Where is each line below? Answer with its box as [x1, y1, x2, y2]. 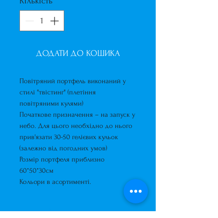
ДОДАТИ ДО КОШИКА [36, 49, 120, 58]
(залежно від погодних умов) [19, 144, 107, 152]
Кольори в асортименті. [19, 178, 91, 186]
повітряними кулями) [19, 99, 83, 108]
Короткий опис [47, 207, 101, 217]
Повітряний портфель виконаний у [19, 77, 126, 85]
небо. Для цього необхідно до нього [19, 122, 132, 130]
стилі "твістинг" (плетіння [19, 88, 96, 96]
